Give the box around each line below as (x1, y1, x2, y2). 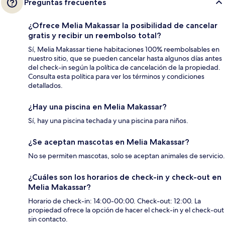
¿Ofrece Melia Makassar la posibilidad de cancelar (28, 20, 217, 30)
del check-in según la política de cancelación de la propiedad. (28, 62, 220, 72)
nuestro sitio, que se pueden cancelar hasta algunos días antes (28, 53, 222, 63)
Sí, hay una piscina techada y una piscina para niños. (28, 116, 188, 125)
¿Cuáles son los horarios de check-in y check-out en (28, 172, 221, 182)
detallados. (28, 80, 63, 90)
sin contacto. (28, 214, 68, 223)
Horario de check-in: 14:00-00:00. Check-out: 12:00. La (28, 196, 201, 205)
